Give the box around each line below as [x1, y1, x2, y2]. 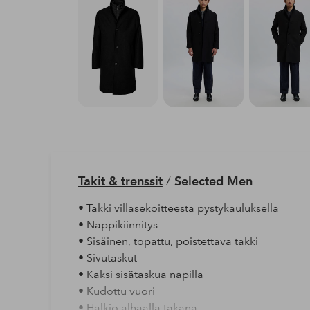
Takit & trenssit [77, 173, 163, 188]
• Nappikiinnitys [77, 217, 158, 231]
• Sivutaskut [77, 250, 137, 264]
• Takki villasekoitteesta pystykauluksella [77, 201, 279, 215]
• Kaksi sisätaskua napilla [77, 267, 203, 281]
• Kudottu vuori [77, 284, 155, 298]
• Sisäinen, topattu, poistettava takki [77, 234, 258, 248]
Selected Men [174, 173, 253, 188]
